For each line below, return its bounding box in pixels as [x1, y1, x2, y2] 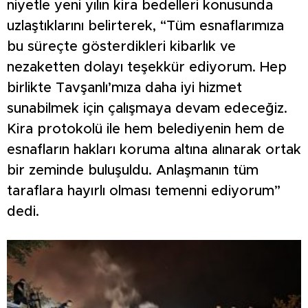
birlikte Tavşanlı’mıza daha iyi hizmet [7, 81, 242, 96]
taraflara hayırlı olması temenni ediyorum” [7, 184, 280, 199]
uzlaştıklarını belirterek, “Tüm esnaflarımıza [7, 19, 284, 34]
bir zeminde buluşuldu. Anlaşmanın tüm [7, 164, 258, 178]
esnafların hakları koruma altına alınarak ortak [7, 143, 301, 157]
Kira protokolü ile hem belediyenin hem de [7, 122, 285, 137]
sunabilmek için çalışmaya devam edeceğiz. [7, 102, 287, 116]
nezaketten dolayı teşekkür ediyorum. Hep [7, 60, 287, 75]
